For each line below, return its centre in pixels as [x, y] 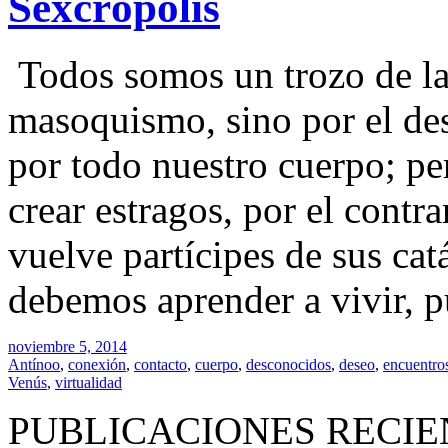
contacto [160, 364]
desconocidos [288, 364]
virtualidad [88, 382]
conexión [97, 364]
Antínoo [34, 364]
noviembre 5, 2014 [67, 346]
